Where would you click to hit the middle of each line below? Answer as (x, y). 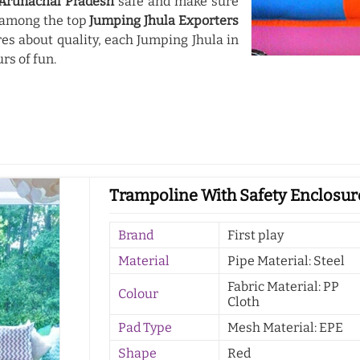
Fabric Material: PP (284, 287)
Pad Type (145, 328)
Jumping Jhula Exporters (164, 20)
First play (256, 235)
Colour (139, 294)
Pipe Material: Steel (286, 261)
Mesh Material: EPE (286, 328)
